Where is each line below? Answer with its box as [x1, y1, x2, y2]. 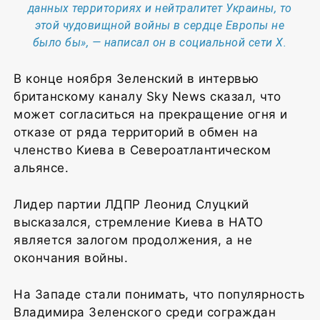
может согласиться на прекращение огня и [14, 106, 288, 121]
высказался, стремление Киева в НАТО [14, 214, 264, 229]
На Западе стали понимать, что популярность [14, 286, 304, 301]
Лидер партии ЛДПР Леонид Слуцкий [14, 196, 249, 211]
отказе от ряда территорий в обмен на [14, 124, 258, 139]
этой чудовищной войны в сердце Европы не [35, 18, 284, 32]
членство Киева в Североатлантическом [14, 142, 271, 157]
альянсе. [14, 160, 69, 175]
